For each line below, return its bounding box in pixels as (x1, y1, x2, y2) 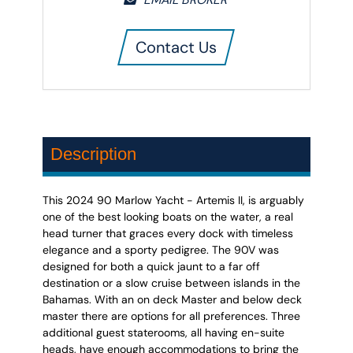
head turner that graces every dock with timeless (43, 225, 294, 240)
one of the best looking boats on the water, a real (43, 209, 294, 224)
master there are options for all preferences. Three (43, 308, 301, 323)
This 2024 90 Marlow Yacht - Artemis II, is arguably (43, 192, 305, 207)
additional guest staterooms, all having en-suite (43, 325, 285, 340)
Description (50, 143, 137, 164)
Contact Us (136, 36, 217, 58)
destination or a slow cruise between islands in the (43, 275, 301, 290)
